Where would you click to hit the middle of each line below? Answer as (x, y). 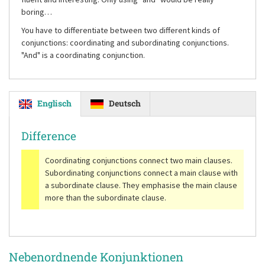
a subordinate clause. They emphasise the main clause (141, 185)
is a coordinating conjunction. (93, 55)
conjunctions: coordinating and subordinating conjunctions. (125, 43)
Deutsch (125, 103)
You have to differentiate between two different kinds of (121, 30)
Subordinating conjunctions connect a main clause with (141, 173)
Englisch (54, 103)
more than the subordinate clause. (106, 198)
